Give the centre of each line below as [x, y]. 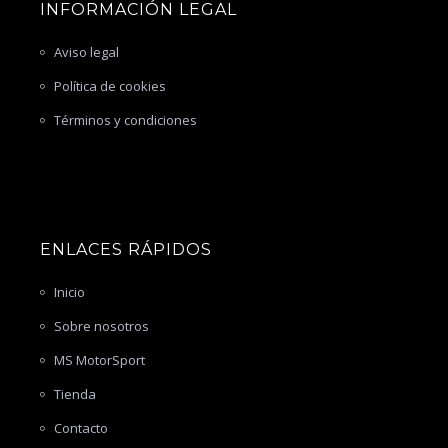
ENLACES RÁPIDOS [126, 249]
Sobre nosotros [101, 325]
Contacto [81, 427]
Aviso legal [86, 51]
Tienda [75, 393]
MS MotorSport [99, 359]
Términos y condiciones [125, 119]
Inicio [69, 291]
